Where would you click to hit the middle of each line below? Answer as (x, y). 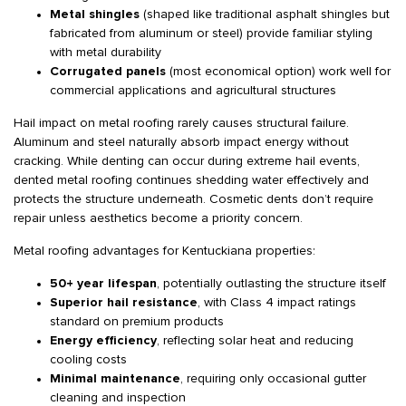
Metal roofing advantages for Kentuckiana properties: (164, 251)
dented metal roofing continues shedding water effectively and (191, 180)
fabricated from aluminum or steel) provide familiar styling (211, 34)
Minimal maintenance (115, 379)
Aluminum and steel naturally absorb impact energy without (181, 142)
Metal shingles (95, 14)
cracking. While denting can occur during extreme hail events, (187, 161)
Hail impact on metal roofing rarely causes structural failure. (181, 123)
